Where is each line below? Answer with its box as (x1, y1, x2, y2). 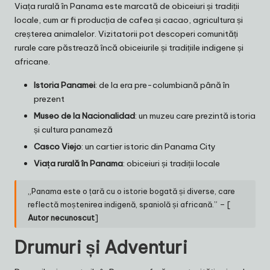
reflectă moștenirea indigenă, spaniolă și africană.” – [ (28, 199, 231, 209)
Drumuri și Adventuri (14, 236, 187, 259)
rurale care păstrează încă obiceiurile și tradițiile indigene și (14, 42, 243, 53)
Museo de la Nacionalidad (34, 110, 135, 122)
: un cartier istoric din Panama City (81, 141, 216, 152)
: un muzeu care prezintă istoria (135, 110, 256, 122)
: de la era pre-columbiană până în (95, 79, 230, 90)
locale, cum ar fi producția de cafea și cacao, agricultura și (14, 14, 243, 25)
